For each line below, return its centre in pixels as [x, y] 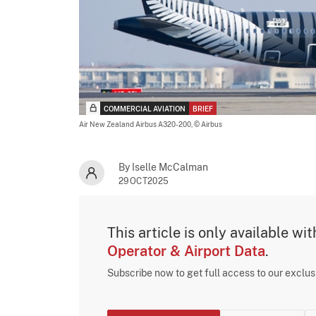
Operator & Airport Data [186, 251]
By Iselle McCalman [163, 167]
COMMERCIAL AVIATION [145, 108]
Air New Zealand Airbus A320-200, [136, 124]
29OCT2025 [144, 181]
